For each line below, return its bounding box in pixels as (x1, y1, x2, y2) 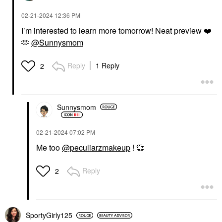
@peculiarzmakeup (62, 142, 130, 154)
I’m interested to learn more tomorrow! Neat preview (21, 25, 204, 37)
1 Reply (96, 60, 119, 71)
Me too (36, 142, 62, 154)
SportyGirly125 (26, 210, 72, 221)
